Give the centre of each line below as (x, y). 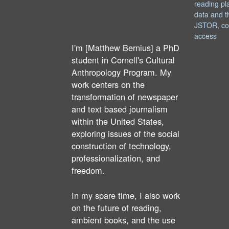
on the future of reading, (117, 207)
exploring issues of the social (125, 134)
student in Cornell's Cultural (123, 60)
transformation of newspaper (125, 97)
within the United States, (118, 121)
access (206, 36)
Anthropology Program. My (121, 72)
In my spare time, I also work (126, 195)
